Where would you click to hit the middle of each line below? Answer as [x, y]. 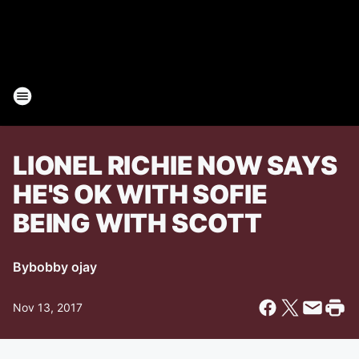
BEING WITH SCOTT [137, 223]
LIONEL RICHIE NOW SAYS [175, 165]
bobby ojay [63, 267]
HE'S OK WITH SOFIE [140, 194]
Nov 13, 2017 [48, 307]
